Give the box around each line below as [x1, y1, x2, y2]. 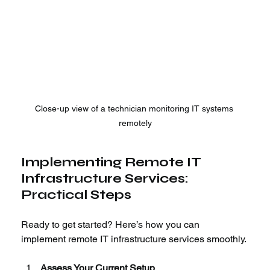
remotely [118, 118, 152, 128]
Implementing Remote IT [21, 154, 205, 170]
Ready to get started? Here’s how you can [21, 218, 202, 230]
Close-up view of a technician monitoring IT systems [34, 103, 236, 113]
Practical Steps [21, 186, 132, 202]
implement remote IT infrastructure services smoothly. [21, 233, 247, 245]
